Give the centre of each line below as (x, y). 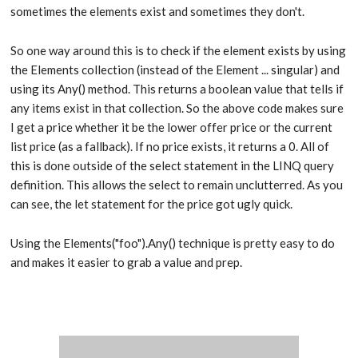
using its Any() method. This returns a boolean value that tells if (177, 89)
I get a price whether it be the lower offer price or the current (172, 127)
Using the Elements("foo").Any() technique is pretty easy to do (173, 243)
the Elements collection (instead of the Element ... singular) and (175, 70)
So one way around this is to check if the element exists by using (179, 50)
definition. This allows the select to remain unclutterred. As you (177, 185)
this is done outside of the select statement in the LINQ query (173, 165)
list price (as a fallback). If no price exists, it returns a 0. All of (170, 146)
